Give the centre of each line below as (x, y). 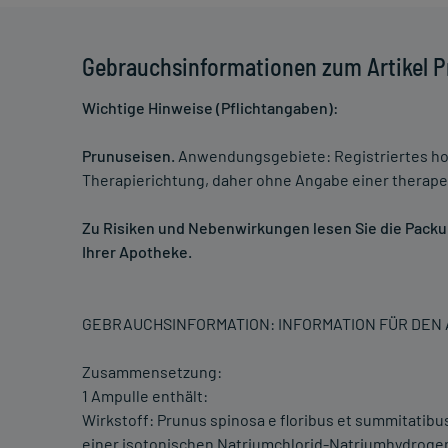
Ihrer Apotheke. (137, 252)
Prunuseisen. (128, 156)
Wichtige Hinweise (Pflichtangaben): (210, 108)
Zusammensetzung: (152, 372)
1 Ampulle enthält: (145, 396)
